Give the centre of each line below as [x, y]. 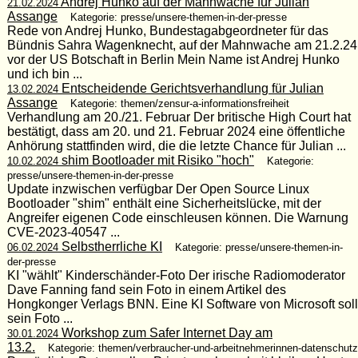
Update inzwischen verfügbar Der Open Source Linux [158, 189]
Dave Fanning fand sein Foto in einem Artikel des [146, 289]
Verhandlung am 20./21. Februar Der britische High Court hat [179, 117]
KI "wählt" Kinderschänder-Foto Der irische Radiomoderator [176, 275]
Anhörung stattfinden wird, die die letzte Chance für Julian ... [176, 145]
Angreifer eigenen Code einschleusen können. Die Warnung [177, 217]
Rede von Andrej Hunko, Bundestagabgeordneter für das [167, 30]
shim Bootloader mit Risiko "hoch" [156, 160]
